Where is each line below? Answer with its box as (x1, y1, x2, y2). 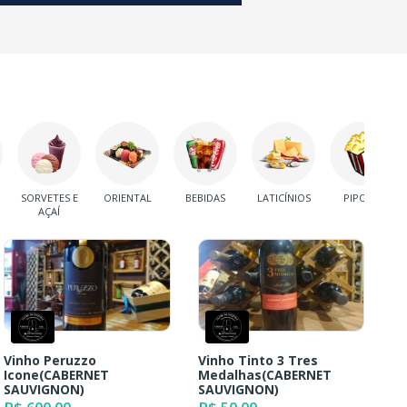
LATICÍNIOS (256, 191, 311, 205)
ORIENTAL (103, 191, 152, 205)
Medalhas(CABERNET (197, 365, 332, 383)
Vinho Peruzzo (4, 351, 97, 369)
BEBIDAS (185, 191, 225, 205)
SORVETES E (20, 191, 78, 205)
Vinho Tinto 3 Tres (197, 351, 318, 369)
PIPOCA (343, 191, 380, 205)
